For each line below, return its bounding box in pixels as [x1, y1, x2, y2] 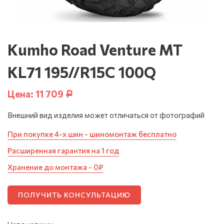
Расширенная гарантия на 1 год [7, 145, 119, 155]
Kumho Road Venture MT [7, 39, 182, 58]
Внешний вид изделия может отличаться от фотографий [7, 110, 204, 119]
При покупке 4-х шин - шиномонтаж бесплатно [7, 129, 176, 138]
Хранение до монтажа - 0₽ [7, 162, 103, 171]
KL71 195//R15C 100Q [7, 62, 156, 81]
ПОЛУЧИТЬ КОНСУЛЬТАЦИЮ [18, 190, 130, 199]
